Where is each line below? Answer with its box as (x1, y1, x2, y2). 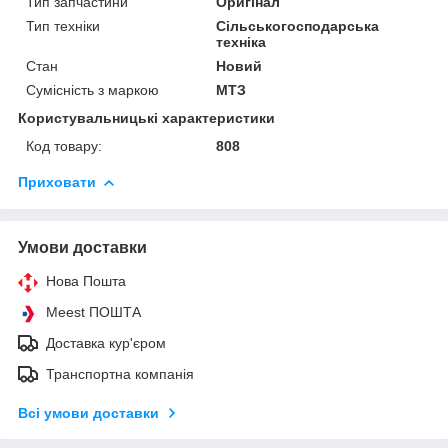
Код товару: (26, 137, 102, 154)
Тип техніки (26, 17, 100, 34)
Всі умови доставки (18, 404, 159, 421)
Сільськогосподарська (216, 17, 380, 34)
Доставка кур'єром (46, 334, 166, 351)
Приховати (18, 173, 96, 190)
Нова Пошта (46, 272, 126, 289)
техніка (216, 33, 267, 50)
